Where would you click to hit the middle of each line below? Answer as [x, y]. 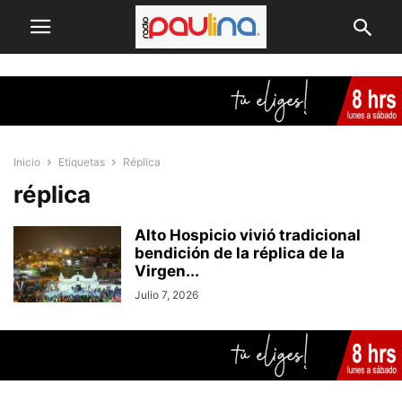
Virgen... [167, 271]
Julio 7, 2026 [166, 295]
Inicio [27, 162]
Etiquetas [82, 162]
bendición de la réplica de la [240, 253]
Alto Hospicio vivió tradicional [248, 236]
